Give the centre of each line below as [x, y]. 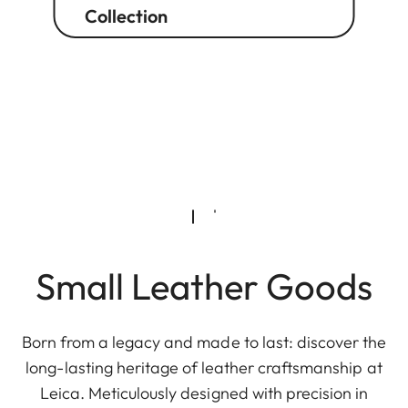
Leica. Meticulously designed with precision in [204, 393]
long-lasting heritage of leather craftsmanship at [204, 367]
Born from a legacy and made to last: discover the [204, 342]
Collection [126, 15]
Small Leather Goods [204, 286]
